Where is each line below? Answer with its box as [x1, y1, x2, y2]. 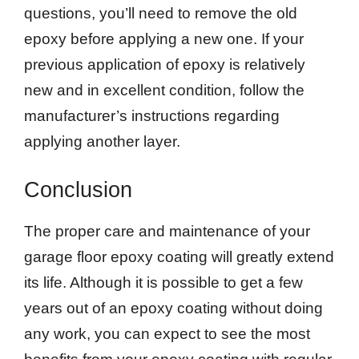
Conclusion [24, 178, 132, 203]
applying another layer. [24, 132, 180, 150]
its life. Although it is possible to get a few [24, 274, 303, 292]
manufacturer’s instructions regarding [24, 107, 280, 124]
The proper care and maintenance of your [24, 223, 310, 240]
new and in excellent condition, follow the [24, 81, 305, 99]
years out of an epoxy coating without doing [24, 300, 323, 317]
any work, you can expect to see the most [24, 325, 310, 343]
